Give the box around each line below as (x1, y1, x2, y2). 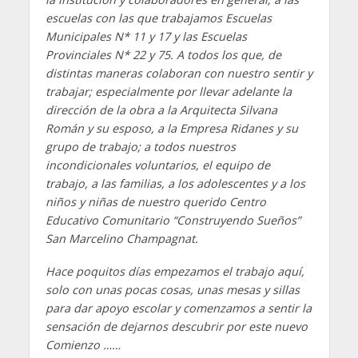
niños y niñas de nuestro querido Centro (45, 194, 266, 209)
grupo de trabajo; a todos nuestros (45, 139, 236, 154)
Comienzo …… (45, 336, 121, 352)
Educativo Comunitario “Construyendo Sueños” (45, 213, 300, 228)
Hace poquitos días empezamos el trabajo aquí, (45, 263, 304, 279)
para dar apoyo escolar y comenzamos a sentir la (45, 300, 312, 316)
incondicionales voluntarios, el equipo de (45, 157, 270, 173)
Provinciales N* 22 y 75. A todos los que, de (45, 47, 281, 62)
